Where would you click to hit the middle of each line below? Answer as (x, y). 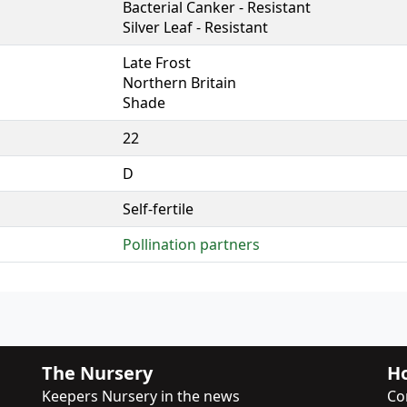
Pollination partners (191, 244)
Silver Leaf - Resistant (195, 27)
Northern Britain (179, 82)
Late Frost (157, 62)
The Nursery (97, 372)
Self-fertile (158, 208)
